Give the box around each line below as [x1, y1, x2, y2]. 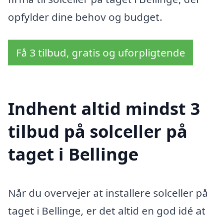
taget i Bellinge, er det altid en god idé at [8, 204, 206, 218]
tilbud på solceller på [8, 119, 187, 143]
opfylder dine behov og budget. [8, 9, 163, 24]
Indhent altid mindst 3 [8, 97, 200, 120]
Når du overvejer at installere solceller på [8, 186, 208, 200]
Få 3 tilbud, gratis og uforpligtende [16, 45, 185, 59]
